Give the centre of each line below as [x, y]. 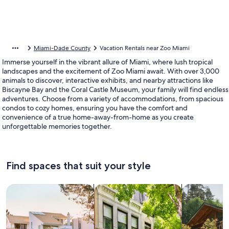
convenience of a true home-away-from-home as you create [98, 117]
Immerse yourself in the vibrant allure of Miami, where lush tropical [107, 62]
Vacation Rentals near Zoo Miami [145, 48]
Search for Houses [40, 189]
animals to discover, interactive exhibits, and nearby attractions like [108, 80]
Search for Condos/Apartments [152, 189]
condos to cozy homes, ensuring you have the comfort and [95, 108]
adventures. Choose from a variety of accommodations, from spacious [113, 99]
